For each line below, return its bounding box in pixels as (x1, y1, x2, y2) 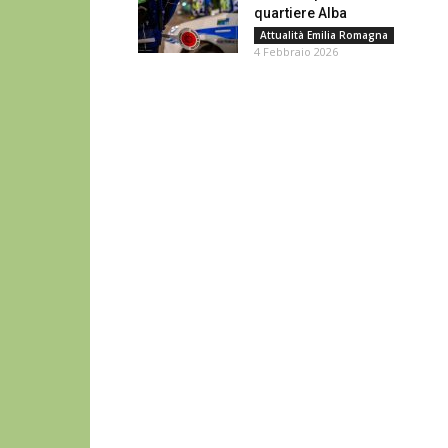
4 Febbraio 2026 (254, 44, 338, 59)
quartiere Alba (254, 5, 347, 21)
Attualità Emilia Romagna (260, 28, 388, 42)
